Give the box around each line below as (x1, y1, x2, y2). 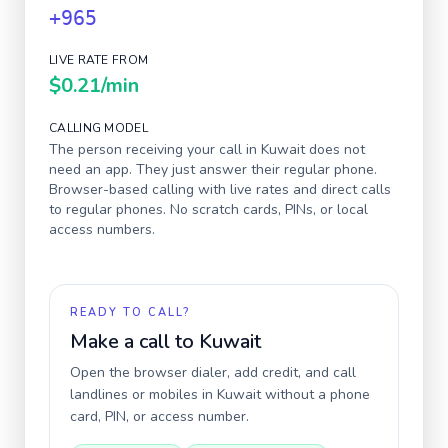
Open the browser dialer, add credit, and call (70, 363, 356, 382)
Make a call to (70, 328, 199, 355)
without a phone (261, 385, 370, 404)
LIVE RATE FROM (49, 52, 149, 68)
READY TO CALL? (70, 305, 190, 320)
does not (305, 140, 365, 159)
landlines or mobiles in (70, 385, 217, 404)
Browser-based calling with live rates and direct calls (49, 180, 391, 199)
